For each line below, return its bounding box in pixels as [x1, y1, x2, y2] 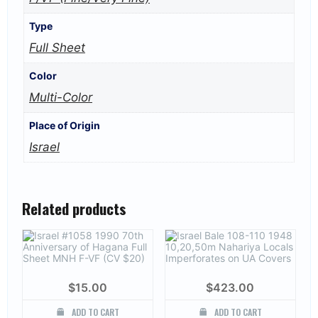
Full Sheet [29, 40, 85, 55]
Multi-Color [29, 90, 92, 105]
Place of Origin [29, 119, 100, 132]
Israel [29, 140, 60, 155]
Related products [22, 197, 126, 219]
